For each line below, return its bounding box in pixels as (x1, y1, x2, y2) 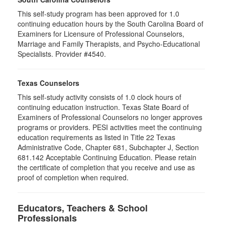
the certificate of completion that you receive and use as (18, 162, 195, 172)
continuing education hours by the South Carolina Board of (18, 19, 203, 29)
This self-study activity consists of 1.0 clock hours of (18, 92, 181, 102)
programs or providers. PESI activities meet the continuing (18, 122, 202, 132)
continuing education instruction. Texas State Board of (18, 102, 189, 112)
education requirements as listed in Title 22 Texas (18, 132, 175, 142)
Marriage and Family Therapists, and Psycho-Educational (18, 39, 200, 49)
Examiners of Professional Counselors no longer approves (18, 112, 202, 122)
